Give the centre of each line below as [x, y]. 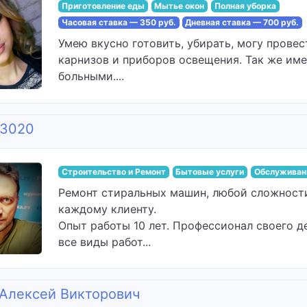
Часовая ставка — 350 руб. [119, 22]
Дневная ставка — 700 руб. [242, 22]
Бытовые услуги [210, 171]
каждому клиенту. [107, 209]
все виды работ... [105, 242]
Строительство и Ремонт [113, 171]
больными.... [91, 76]
